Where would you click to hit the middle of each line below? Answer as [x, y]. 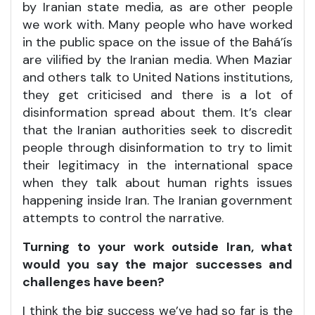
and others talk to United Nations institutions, [157, 77]
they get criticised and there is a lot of [157, 95]
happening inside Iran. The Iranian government [157, 200]
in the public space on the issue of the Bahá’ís [157, 42]
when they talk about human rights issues [157, 182]
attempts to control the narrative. [123, 218]
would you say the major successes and [157, 264]
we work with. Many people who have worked [157, 24]
